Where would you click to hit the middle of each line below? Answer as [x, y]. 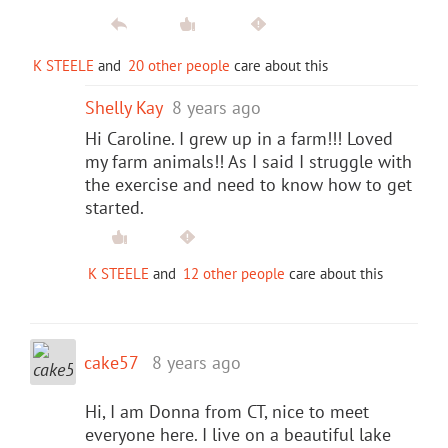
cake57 [111, 362]
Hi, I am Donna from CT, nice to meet [227, 411]
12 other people [234, 273]
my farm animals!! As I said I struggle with [248, 161]
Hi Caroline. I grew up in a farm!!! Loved [239, 138]
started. [114, 207]
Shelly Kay [123, 107]
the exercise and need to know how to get [248, 184]
